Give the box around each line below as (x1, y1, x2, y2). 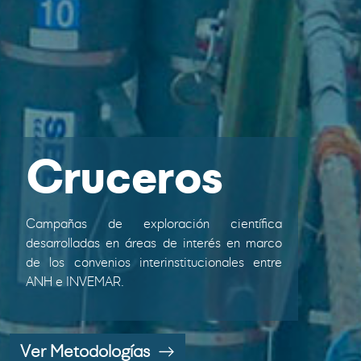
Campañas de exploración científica (26, 216, 283, 231)
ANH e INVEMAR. (26, 274, 124, 289)
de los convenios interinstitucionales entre (26, 255, 283, 270)
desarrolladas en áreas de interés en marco (26, 235, 283, 251)
